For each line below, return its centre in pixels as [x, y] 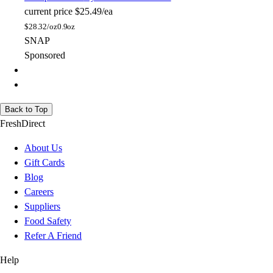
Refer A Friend [53, 236]
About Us [43, 148]
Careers [39, 192]
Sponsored [45, 55]
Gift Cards [44, 163]
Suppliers [42, 207]
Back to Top [26, 110]
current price [48, 12]
